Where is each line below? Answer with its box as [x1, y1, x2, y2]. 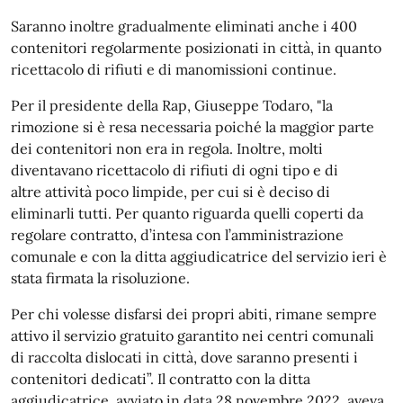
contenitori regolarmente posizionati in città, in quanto [11, 39, 381, 57]
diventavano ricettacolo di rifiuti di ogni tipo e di [11, 161, 338, 179]
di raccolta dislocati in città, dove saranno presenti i [11, 348, 358, 366]
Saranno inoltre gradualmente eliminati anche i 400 [11, 17, 357, 35]
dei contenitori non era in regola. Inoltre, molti [11, 139, 323, 157]
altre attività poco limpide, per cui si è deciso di [11, 183, 330, 201]
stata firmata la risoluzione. [11, 269, 190, 287]
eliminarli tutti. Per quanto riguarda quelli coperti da [11, 204, 363, 222]
